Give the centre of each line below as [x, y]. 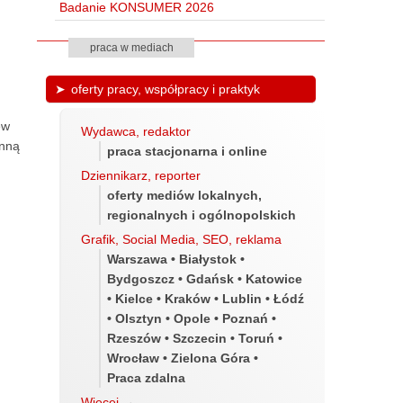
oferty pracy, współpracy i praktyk [165, 89]
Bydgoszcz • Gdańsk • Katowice [205, 278]
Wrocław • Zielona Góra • [183, 358]
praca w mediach [131, 48]
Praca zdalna [146, 377]
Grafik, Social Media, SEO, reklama [181, 239]
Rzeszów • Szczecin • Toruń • [195, 338]
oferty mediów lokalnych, [184, 195]
